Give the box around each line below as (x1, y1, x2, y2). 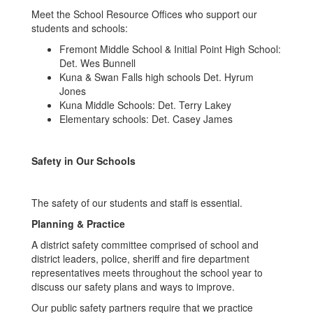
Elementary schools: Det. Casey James (59, 112, 233, 126)
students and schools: (31, 21, 128, 35)
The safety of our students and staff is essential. (31, 196, 245, 210)
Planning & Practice (31, 217, 125, 231)
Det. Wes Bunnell (59, 56, 136, 70)
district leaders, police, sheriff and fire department (31, 252, 249, 265)
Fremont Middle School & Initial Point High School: (59, 42, 281, 56)
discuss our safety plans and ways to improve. (31, 279, 235, 293)
